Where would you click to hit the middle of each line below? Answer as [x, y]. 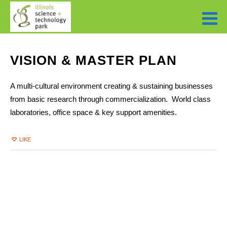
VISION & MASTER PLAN [93, 60]
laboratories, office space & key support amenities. [93, 112]
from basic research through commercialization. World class [110, 99]
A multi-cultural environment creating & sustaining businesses [111, 86]
